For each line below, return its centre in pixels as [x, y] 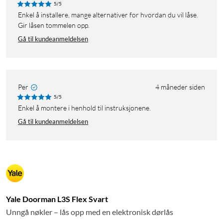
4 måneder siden [180, 87]
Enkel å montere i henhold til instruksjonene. [86, 108]
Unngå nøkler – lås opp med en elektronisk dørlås [90, 212]
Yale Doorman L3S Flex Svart [57, 199]
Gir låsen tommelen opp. [54, 25]
